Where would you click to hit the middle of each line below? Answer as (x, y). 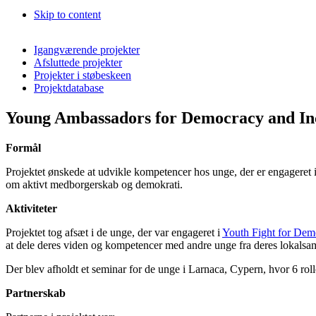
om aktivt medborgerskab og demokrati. (94, 184)
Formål (23, 147)
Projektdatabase (69, 87)
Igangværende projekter (87, 49)
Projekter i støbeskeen (83, 75)
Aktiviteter (31, 208)
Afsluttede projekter (78, 62)
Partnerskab (36, 293)
